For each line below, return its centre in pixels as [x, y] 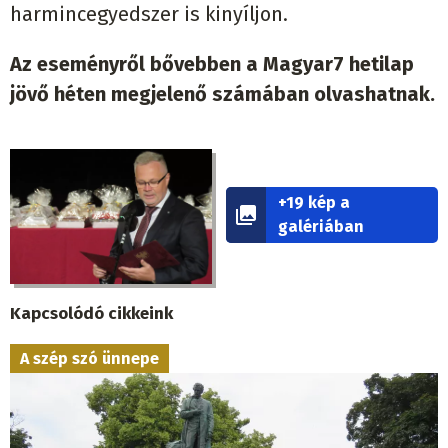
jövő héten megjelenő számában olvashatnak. [222, 94]
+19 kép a [314, 203]
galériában [321, 227]
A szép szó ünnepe [89, 358]
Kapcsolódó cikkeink [91, 313]
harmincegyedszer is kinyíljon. [149, 14]
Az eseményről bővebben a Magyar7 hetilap [212, 64]
